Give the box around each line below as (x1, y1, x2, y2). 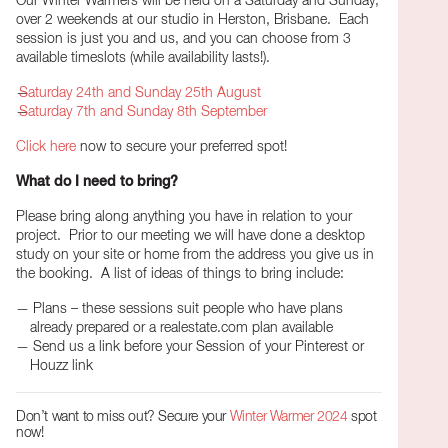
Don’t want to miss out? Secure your (16, 409, 230, 424)
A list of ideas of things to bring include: (101, 266, 344, 281)
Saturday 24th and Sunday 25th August (19, 85, 261, 100)
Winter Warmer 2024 (229, 409, 348, 424)
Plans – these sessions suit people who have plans (33, 301, 343, 316)
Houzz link (30, 358, 93, 373)
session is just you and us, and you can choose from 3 (16, 31, 351, 46)
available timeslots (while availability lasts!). (16, 50, 270, 65)
